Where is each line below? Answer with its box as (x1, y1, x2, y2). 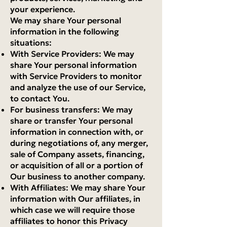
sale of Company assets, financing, (10, 149, 144, 159)
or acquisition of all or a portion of (10, 160, 143, 170)
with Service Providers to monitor (10, 71, 142, 81)
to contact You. (10, 93, 69, 103)
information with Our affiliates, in (10, 194, 140, 204)
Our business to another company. (10, 171, 145, 181)
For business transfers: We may (10, 104, 133, 115)
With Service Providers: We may (10, 49, 134, 59)
